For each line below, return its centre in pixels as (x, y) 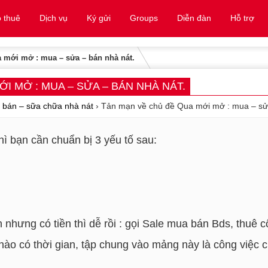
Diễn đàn (194, 18)
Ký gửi (98, 18)
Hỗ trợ (242, 18)
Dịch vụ (53, 18)
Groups (144, 18)
